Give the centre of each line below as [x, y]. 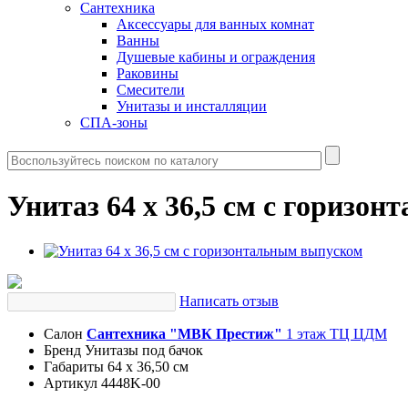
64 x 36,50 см [148, 366]
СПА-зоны [114, 122]
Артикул [71, 382]
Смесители [151, 90]
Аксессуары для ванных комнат [215, 24]
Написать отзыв [229, 301]
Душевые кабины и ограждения [216, 57]
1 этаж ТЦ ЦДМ [335, 333]
